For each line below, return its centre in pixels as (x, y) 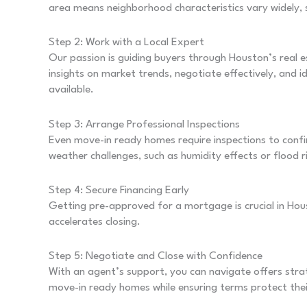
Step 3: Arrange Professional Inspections (144, 124)
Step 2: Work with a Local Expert (126, 43)
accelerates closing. (95, 222)
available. (71, 90)
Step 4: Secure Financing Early (119, 190)
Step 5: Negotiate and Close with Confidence (156, 256)
